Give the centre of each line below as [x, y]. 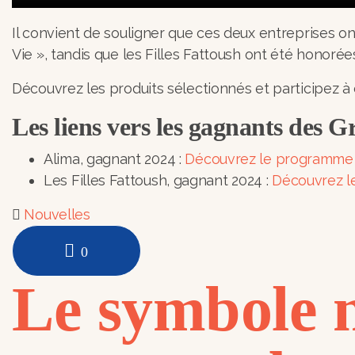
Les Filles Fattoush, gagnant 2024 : [158, 180]
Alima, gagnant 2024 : [115, 158]
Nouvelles [57, 214]
